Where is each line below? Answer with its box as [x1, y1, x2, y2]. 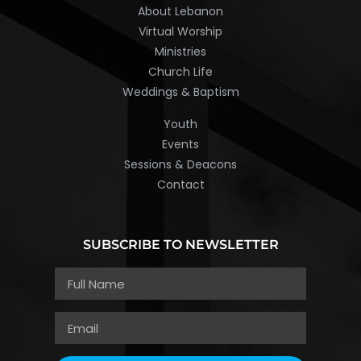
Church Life [148, 64, 213, 81]
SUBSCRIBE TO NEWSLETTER [82, 237, 279, 253]
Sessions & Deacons [124, 156, 237, 172]
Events [162, 135, 199, 152]
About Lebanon [138, 3, 223, 20]
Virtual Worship [139, 23, 222, 40]
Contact [156, 176, 205, 193]
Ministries [155, 44, 206, 60]
